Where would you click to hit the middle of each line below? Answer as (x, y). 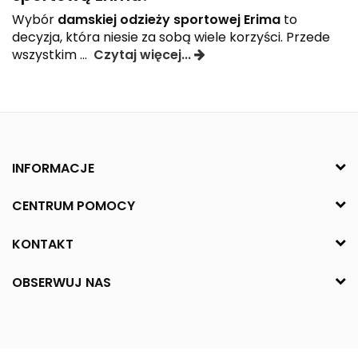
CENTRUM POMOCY (74, 206)
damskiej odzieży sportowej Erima (169, 19)
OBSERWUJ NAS (62, 282)
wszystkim (46, 54)
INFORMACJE (53, 168)
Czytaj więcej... (144, 54)
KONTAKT (43, 245)
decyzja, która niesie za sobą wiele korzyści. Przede (171, 37)
